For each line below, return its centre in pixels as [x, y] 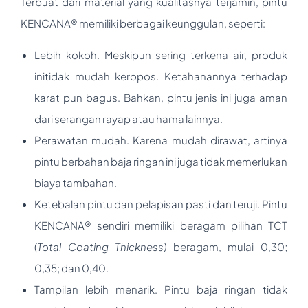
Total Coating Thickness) [105, 246]
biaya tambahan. [76, 182]
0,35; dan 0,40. [71, 267]
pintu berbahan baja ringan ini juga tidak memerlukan [161, 161]
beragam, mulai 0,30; [230, 246]
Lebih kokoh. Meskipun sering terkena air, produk [161, 54]
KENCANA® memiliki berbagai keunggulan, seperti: [143, 23]
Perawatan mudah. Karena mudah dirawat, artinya [161, 140]
